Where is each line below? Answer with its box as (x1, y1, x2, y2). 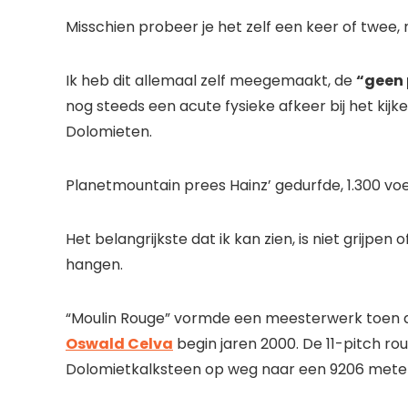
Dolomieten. (66, 121, 152, 143)
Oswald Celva (66, 333, 173, 355)
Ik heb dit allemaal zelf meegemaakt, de (66, 70, 356, 92)
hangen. (66, 254, 123, 276)
